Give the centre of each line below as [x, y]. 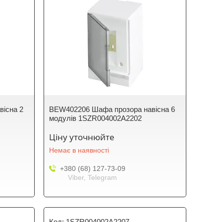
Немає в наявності [79, 150]
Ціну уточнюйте [82, 137]
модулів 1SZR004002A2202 [96, 118]
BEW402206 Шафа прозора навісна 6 [112, 109]
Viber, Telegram [93, 177]
